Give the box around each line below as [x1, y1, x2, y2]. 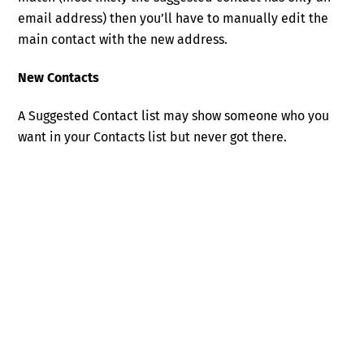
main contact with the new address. [18, 32, 228, 48]
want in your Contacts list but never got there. [18, 129, 288, 145]
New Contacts [18, 70, 100, 86]
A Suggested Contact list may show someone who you [18, 108, 330, 124]
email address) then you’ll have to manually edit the [18, 11, 329, 27]
